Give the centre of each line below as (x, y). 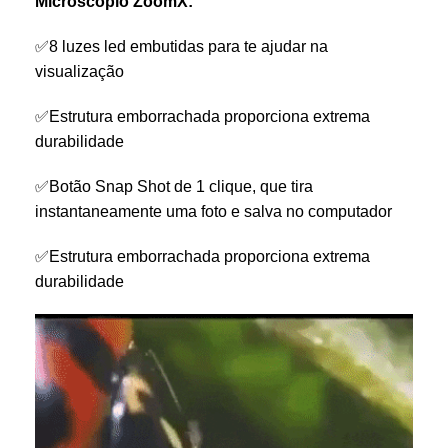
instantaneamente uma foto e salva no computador (213, 211)
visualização (79, 71)
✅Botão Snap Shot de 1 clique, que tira (174, 186)
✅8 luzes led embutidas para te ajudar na (181, 46)
